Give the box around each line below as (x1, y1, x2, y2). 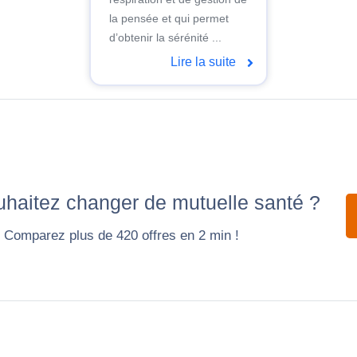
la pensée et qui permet (108, 12, 229, 25)
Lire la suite (170, 54, 239, 69)
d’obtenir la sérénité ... (108, 31, 222, 45)
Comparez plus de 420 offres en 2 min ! (4, 227, 239, 243)
